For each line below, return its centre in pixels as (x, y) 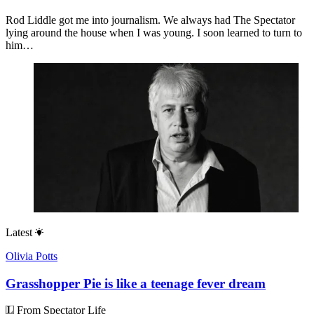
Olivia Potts (32, 256)
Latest (19, 232)
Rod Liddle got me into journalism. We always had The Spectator (150, 20)
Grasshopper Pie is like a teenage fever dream (136, 283)
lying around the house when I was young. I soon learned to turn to (154, 32)
